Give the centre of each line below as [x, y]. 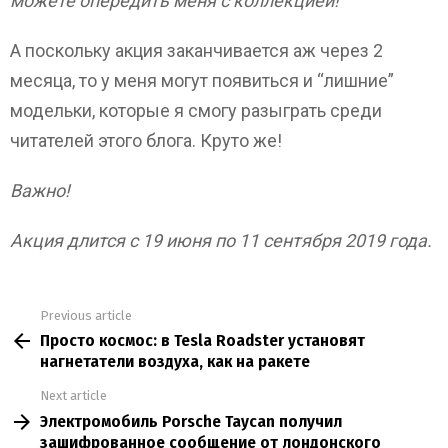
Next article [73, 396]
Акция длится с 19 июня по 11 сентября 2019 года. [221, 240]
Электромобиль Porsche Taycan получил [191, 421]
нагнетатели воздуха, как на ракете [175, 362]
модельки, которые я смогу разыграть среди [196, 110]
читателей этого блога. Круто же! [146, 140]
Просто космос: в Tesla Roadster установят [202, 341]
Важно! [40, 190]
